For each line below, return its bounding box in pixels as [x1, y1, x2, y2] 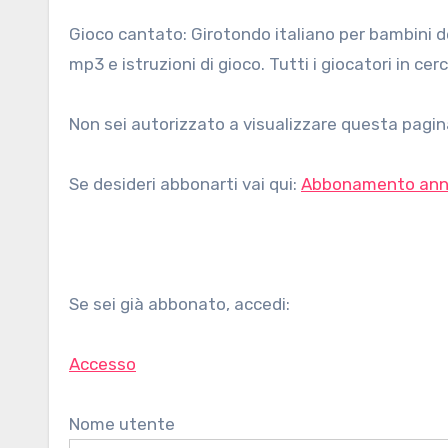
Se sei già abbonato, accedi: [69, 294, 290, 314]
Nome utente [69, 414, 175, 434]
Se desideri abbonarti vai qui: [69, 174, 301, 194]
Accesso [69, 354, 136, 374]
